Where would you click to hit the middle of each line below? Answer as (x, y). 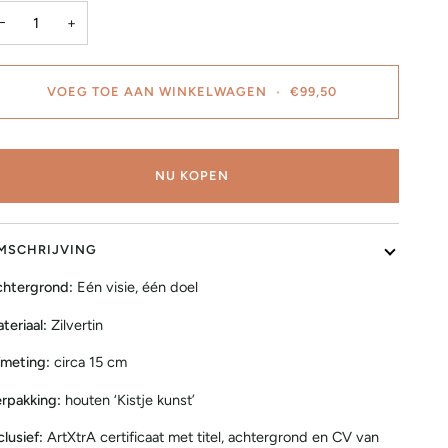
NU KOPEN (191, 175)
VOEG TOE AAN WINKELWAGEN (156, 91)
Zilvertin (76, 324)
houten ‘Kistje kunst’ (129, 399)
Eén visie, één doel (135, 287)
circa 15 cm (90, 362)
